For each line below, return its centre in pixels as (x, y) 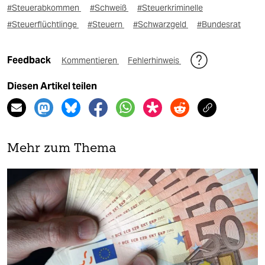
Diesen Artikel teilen (52, 86)
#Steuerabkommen (44, 8)
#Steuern (106, 25)
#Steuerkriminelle (170, 8)
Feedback (30, 60)
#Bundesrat (219, 25)
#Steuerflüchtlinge (43, 25)
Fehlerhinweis (154, 61)
